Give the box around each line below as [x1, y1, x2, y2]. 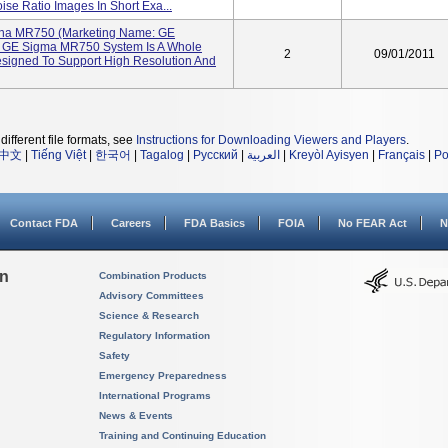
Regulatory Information [99, 330, 210, 341]
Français [378, 148, 425, 162]
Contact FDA [10, 217, 78, 229]
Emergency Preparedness [99, 370, 227, 381]
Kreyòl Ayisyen [289, 148, 369, 162]
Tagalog [140, 148, 184, 162]
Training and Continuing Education [99, 430, 266, 441]
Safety [99, 350, 130, 361]
